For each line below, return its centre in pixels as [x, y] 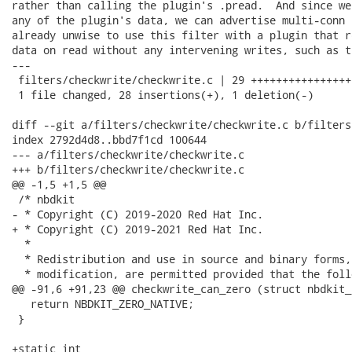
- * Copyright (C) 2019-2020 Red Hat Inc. [137, 214]
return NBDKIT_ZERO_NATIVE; [103, 304]
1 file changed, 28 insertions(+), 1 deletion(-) [163, 95]
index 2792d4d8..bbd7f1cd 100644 [109, 139]
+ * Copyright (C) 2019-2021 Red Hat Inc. [137, 229]
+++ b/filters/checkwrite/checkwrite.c [128, 169]
